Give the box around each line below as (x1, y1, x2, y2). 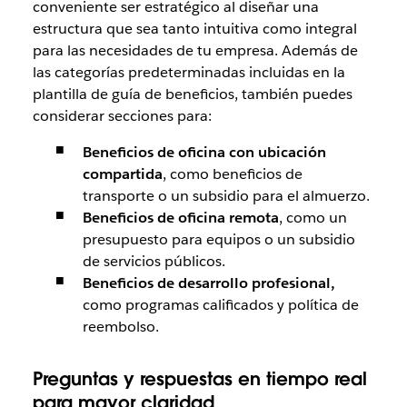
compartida (82, 164, 163, 184)
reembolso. (82, 316, 159, 336)
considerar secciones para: (32, 105, 212, 125)
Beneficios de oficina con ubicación (82, 142, 326, 162)
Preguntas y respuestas (32, 366, 233, 391)
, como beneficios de (162, 164, 303, 184)
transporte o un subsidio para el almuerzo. (82, 185, 370, 205)
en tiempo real (232, 366, 367, 391)
